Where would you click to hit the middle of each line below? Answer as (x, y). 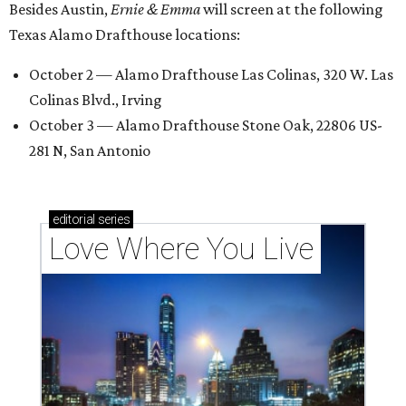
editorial (74, 219)
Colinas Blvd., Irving (96, 100)
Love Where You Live (181, 249)
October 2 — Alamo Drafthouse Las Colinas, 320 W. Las (211, 74)
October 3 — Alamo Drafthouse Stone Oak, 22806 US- (206, 125)
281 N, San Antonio (90, 150)
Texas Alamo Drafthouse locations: (125, 34)
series (112, 219)
